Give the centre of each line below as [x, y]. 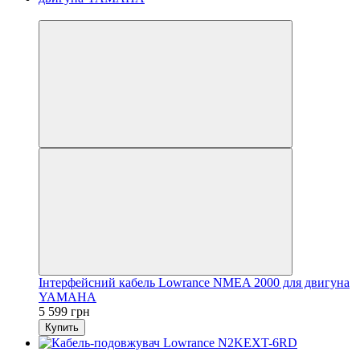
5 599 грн [64, 311]
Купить [62, 327]
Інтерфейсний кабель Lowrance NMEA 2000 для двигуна [194, 282]
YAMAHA [67, 297]
